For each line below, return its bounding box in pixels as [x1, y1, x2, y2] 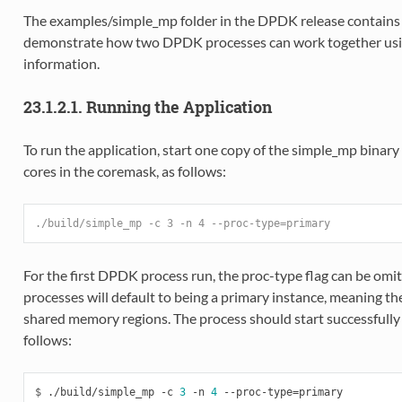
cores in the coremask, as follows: [22, 162, 226, 180]
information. [22, 55, 100, 73]
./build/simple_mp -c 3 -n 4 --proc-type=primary [34, 217, 330, 231]
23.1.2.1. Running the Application [22, 96, 272, 118]
